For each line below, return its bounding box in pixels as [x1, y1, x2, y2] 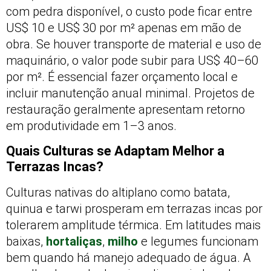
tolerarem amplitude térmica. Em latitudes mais [6, 217, 261, 232]
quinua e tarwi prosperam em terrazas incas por [6, 201, 263, 216]
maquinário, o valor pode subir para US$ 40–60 [6, 53, 258, 68]
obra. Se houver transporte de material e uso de [6, 37, 261, 52]
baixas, [6, 233, 46, 249]
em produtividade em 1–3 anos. [6, 119, 177, 134]
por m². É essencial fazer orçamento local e [6, 70, 238, 85]
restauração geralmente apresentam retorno [6, 102, 245, 117]
